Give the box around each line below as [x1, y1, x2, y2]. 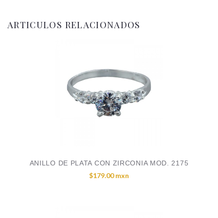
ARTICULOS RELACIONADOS [7, 19, 141, 31]
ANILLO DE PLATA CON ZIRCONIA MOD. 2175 [29, 159, 189, 167]
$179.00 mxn [89, 171, 129, 180]
